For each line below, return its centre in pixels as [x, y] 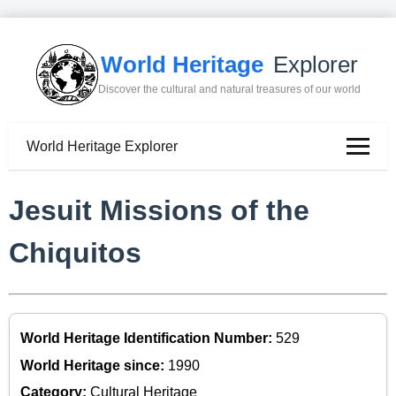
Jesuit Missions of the [159, 211]
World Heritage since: [94, 365]
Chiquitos [75, 253]
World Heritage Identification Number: [148, 339]
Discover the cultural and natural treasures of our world [229, 90]
